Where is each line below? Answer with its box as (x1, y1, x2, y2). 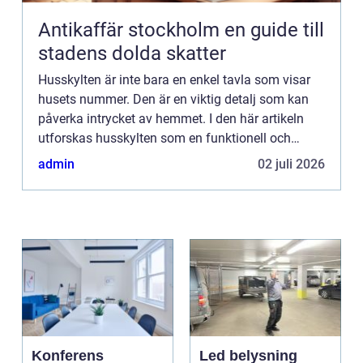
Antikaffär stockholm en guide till (38, 19, 224, 42)
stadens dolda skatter (38, 42, 226, 66)
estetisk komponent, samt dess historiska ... (38, 150, 287, 166)
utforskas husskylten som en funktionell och (38, 130, 291, 147)
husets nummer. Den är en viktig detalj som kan (38, 92, 309, 108)
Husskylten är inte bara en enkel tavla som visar (38, 72, 310, 88)
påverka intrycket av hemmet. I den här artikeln (38, 111, 304, 127)
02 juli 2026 (258, 156, 325, 173)
